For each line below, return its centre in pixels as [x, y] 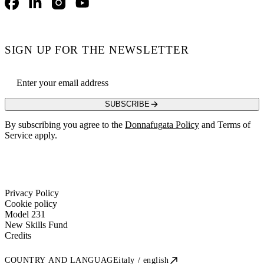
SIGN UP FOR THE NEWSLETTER [97, 49]
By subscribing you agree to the [65, 124]
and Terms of [225, 124]
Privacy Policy [32, 193]
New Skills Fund [36, 225]
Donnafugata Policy [162, 124]
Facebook [22, 7]
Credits [18, 235]
